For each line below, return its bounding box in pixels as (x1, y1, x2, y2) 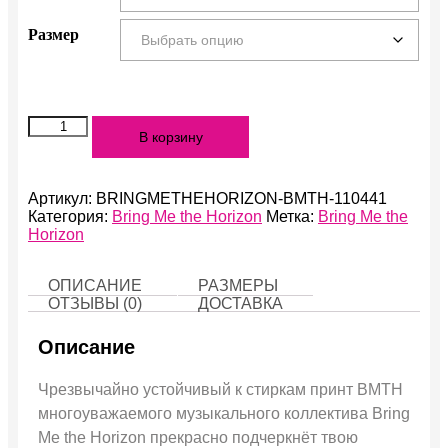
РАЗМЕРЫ (198, 276, 278, 294)
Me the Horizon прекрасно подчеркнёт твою (38, 428, 358, 446)
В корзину (138, 128, 203, 145)
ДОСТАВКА (198, 294, 283, 312)
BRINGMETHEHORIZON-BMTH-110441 (96, 189, 387, 207)
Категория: (28, 207, 112, 225)
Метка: (266, 207, 318, 225)
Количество (27, 114, 107, 132)
